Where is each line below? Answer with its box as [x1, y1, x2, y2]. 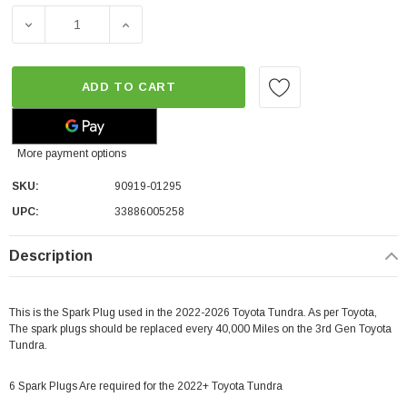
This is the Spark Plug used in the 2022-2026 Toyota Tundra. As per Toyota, [9, 306, 377, 319]
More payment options [17, 147, 126, 160]
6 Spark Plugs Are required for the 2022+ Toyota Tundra [9, 380, 283, 392]
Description [9, 248, 93, 263]
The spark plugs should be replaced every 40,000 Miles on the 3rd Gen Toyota [9, 323, 392, 335]
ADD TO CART [81, 80, 176, 94]
